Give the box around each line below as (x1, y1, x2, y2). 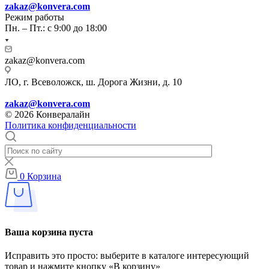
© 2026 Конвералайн (5, 109, 90, 119)
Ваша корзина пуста (5, 227, 93, 238)
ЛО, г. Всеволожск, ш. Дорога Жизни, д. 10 (5, 76, 182, 87)
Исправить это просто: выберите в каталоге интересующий (5, 250, 249, 261)
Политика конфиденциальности (5, 119, 136, 130)
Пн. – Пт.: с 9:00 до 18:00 (5, 22, 107, 33)
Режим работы (5, 11, 64, 22)
